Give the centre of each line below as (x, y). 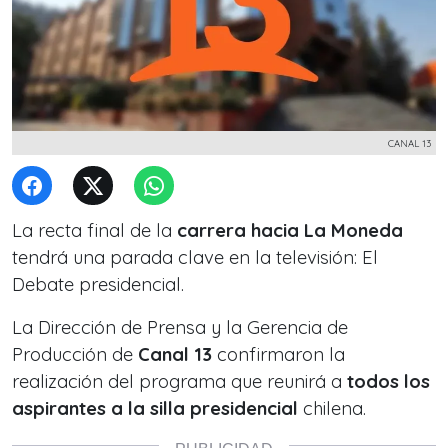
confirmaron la (278, 354)
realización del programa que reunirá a (179, 381)
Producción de (75, 354)
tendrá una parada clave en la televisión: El (195, 257)
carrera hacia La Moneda (290, 230)
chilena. (332, 408)
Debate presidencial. (98, 284)
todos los (388, 381)
